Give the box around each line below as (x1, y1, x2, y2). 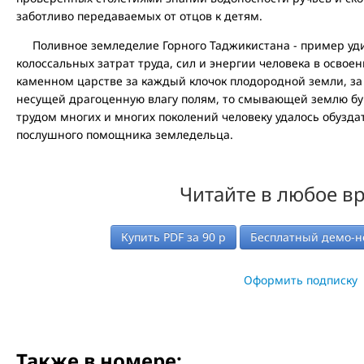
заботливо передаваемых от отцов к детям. (16, 7, 262, 24)
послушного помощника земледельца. (16, 126, 233, 142)
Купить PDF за (121, 228, 203, 245)
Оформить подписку (244, 271, 357, 288)
